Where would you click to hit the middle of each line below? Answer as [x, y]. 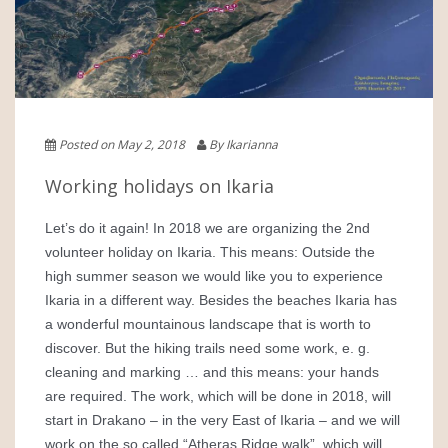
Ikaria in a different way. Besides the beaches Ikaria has [221, 300]
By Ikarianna [246, 144]
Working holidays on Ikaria [159, 186]
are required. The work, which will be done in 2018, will [218, 396]
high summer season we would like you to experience [214, 276]
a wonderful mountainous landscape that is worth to [208, 324]
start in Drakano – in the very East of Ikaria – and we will [222, 420]
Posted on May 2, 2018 [128, 144]
